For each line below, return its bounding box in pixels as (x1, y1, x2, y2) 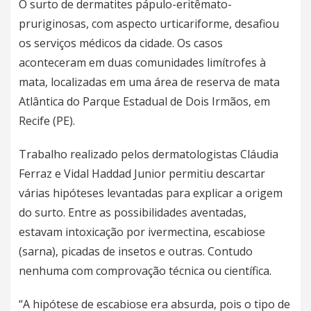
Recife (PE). (19, 112, 75, 128)
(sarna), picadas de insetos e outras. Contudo (19, 243, 253, 259)
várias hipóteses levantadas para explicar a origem (19, 185, 283, 201)
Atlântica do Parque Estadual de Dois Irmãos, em (19, 93, 270, 109)
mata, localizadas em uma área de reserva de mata (19, 74, 280, 90)
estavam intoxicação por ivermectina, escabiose (19, 224, 265, 239)
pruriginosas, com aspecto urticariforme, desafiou (19, 15, 279, 31)
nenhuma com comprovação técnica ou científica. (19, 262, 271, 278)
